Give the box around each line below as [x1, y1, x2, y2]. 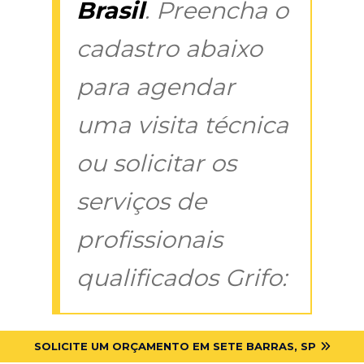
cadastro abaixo [76, 33, 262, 63]
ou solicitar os [76, 148, 236, 177]
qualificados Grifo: [76, 262, 287, 292]
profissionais [76, 224, 223, 253]
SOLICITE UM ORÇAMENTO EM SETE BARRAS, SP [33, 339, 316, 353]
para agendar [76, 71, 235, 101]
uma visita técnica [76, 110, 288, 139]
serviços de [76, 186, 206, 215]
